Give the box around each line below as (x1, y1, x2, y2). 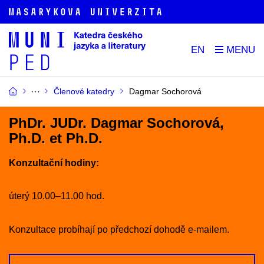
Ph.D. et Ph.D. (9, 130, 103, 146)
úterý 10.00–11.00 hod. (9, 191, 104, 202)
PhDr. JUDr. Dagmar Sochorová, (9, 115, 224, 131)
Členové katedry (54, 87, 114, 96)
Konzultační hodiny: (9, 157, 99, 168)
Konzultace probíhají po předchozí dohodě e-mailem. (9, 224, 229, 235)
